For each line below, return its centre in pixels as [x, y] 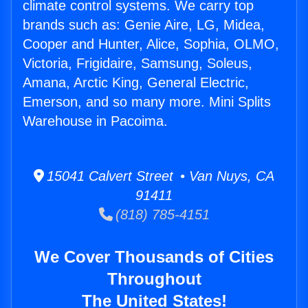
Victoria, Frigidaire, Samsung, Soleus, [137, 64]
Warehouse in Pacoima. [95, 121]
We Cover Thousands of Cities [154, 257]
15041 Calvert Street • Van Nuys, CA [159, 176]
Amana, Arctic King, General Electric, [136, 83]
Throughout [154, 279]
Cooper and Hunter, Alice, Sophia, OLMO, [151, 44]
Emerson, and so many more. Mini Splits [147, 102]
